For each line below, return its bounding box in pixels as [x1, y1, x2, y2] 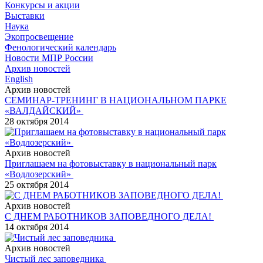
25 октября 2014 [5, 179, 69, 190]
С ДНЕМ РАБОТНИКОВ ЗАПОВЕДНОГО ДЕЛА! [5, 211, 214, 221]
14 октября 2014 [5, 221, 69, 232]
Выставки [5, 10, 45, 21]
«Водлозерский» [5, 168, 73, 179]
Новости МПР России [5, 52, 93, 63]
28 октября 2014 [5, 116, 69, 126]
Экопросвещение [5, 31, 73, 42]
